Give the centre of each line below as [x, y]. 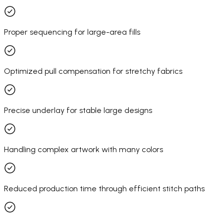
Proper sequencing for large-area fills [72, 32]
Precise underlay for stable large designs [78, 110]
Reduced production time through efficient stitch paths [104, 188]
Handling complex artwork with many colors [83, 149]
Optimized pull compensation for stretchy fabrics [93, 71]
